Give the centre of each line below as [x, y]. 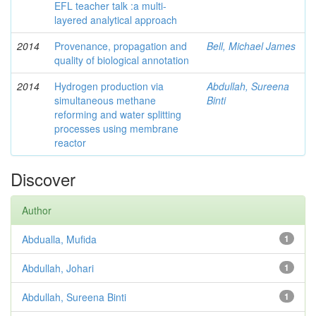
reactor [70, 142]
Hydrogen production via [109, 86]
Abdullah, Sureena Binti [74, 297]
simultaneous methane [105, 100]
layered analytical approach [116, 20]
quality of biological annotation [122, 60]
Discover [43, 179]
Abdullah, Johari [58, 268]
